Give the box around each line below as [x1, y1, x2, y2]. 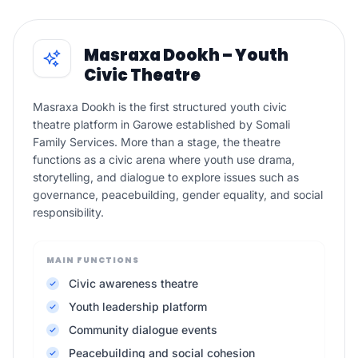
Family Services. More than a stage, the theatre [33, 135, 280, 149]
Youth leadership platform [69, 300, 207, 313]
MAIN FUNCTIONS [46, 254, 139, 266]
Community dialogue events [69, 323, 217, 336]
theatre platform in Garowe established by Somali [33, 117, 290, 131]
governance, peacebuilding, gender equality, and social [33, 188, 323, 201]
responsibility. [33, 205, 104, 219]
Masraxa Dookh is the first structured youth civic [33, 100, 287, 113]
